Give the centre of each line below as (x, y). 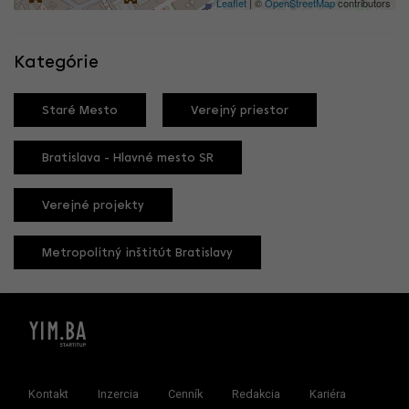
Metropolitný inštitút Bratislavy (137, 254)
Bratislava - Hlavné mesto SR (128, 159)
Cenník (185, 393)
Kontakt (48, 393)
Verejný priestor (240, 111)
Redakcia (256, 393)
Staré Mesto (80, 111)
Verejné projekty (93, 206)
